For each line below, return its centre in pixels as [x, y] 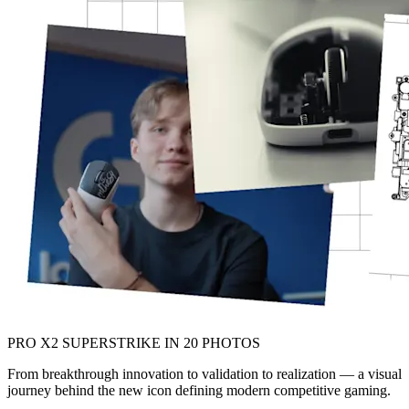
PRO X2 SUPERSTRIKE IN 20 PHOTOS [134, 342]
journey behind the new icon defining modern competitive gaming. [199, 390]
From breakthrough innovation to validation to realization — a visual [204, 373]
